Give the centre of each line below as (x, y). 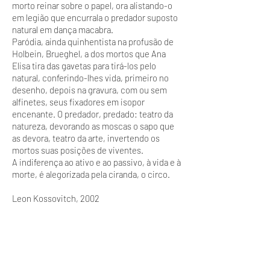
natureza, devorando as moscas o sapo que (93, 126)
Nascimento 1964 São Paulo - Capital (81, 246)
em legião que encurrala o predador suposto (95, 17)
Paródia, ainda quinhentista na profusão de (93, 42)
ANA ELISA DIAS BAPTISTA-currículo (82, 234)
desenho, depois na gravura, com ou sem (89, 90)
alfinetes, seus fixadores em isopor (78, 102)
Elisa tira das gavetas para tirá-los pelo (84, 66)
